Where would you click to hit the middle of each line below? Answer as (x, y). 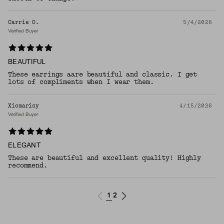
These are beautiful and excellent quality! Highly (105, 158)
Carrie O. (24, 22)
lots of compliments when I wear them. (81, 82)
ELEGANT (24, 146)
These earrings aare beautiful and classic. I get (103, 75)
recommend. (28, 166)
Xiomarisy (24, 106)
